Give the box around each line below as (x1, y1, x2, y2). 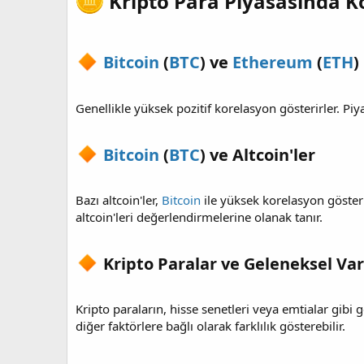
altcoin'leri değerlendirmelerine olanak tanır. (76, 209, 323, 226)
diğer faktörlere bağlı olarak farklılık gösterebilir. (76, 318, 345, 335)
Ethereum (232, 51, 314, 74)
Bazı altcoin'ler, (76, 192, 162, 209)
